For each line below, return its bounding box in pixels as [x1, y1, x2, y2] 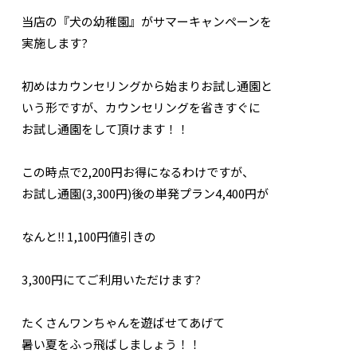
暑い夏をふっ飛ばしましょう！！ [22, 335, 202, 353]
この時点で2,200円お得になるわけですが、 [22, 163, 255, 181]
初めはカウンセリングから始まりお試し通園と [22, 77, 273, 95]
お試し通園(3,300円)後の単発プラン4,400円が [22, 185, 269, 202]
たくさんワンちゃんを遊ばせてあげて [22, 314, 226, 331]
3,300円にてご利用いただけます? [22, 271, 202, 288]
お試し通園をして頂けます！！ [22, 120, 190, 138]
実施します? [22, 34, 88, 52]
